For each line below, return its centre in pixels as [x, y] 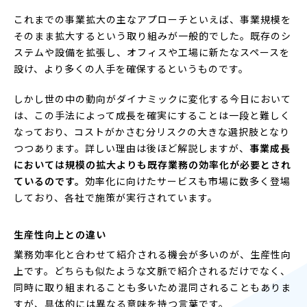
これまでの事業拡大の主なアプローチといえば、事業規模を [152, 19]
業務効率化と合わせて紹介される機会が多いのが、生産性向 [152, 254]
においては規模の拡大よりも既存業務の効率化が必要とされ [152, 164]
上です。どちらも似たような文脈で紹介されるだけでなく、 [152, 270]
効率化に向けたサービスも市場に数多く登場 [188, 181]
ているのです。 [49, 181]
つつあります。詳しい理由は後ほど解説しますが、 [132, 148]
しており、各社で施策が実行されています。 [116, 197]
